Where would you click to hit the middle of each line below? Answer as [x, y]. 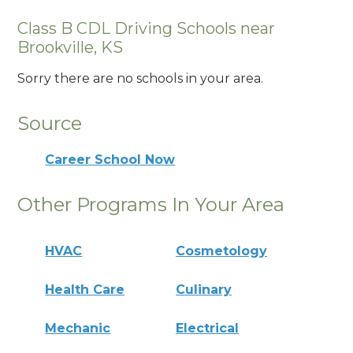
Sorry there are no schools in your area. [141, 79]
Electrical [208, 328]
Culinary [204, 289]
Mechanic [78, 328]
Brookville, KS [71, 47]
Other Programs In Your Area [151, 204]
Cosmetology [222, 251]
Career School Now [110, 160]
